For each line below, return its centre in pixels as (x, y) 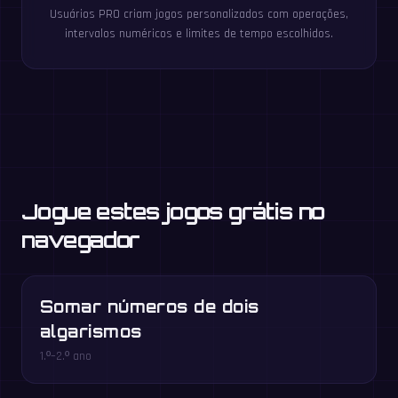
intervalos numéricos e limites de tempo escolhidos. (199, 34)
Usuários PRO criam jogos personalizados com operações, (199, 15)
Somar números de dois (150, 307)
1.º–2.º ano (66, 357)
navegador (81, 240)
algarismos (91, 332)
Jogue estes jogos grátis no (173, 212)
